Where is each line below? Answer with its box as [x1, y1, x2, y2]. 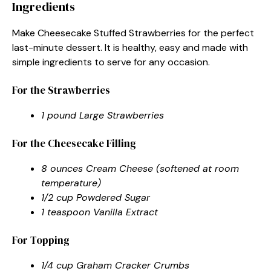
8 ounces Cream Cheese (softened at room [41, 162, 239, 175]
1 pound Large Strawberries [41, 108, 164, 122]
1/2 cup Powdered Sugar [41, 191, 150, 204]
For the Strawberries [12, 82, 110, 97]
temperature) [41, 176, 101, 189]
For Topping [12, 232, 70, 247]
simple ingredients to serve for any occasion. [12, 55, 210, 68]
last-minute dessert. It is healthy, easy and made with [12, 41, 248, 54]
